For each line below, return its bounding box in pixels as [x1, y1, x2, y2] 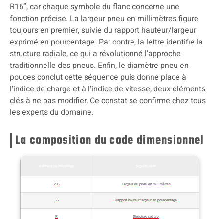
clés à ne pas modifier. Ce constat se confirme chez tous [10, 94, 206, 107]
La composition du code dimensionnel [15, 131, 204, 150]
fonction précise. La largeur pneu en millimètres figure [10, 12, 198, 24]
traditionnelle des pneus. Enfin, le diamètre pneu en [10, 59, 189, 71]
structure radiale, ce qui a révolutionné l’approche [10, 47, 181, 60]
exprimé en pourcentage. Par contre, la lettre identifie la [10, 36, 203, 48]
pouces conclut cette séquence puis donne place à [10, 71, 186, 83]
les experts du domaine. [10, 106, 93, 118]
